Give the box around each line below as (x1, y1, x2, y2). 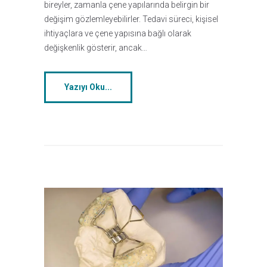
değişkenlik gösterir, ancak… (44, 43, 147, 52)
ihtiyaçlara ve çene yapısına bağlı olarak (44, 29, 191, 38)
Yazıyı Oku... (64, 82, 112, 92)
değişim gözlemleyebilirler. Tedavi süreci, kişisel (44, 14, 218, 24)
